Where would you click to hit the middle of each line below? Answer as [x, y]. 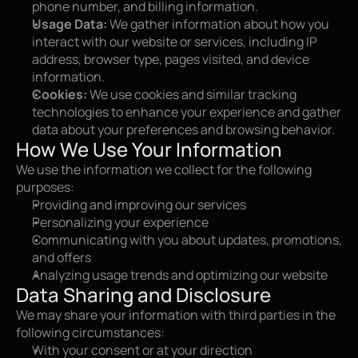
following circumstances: [90, 332]
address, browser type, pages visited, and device [171, 59]
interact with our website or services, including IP [175, 42]
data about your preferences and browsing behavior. [183, 129]
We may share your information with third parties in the [176, 315]
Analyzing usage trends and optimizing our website [180, 275]
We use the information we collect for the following [164, 169]
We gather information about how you [218, 24]
